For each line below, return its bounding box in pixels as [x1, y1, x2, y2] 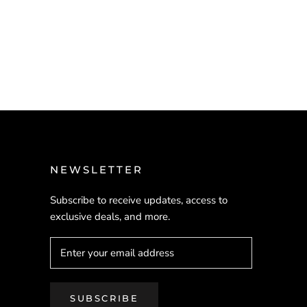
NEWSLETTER [49, 163, 143, 176]
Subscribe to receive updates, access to [49, 193, 228, 207]
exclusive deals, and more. [49, 210, 170, 223]
